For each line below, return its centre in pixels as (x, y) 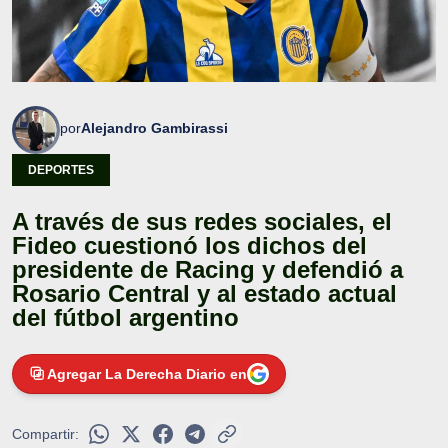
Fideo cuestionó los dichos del (189, 246)
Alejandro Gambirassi (154, 128)
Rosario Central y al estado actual (204, 294)
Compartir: (45, 434)
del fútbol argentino (125, 318)
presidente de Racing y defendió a (207, 270)
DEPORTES (61, 170)
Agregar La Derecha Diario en (147, 374)
